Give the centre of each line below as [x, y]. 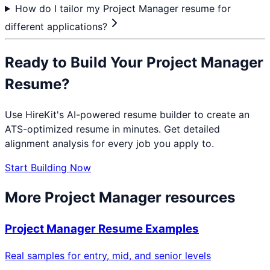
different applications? [56, 26]
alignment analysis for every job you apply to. [109, 143]
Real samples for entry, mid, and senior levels [108, 256]
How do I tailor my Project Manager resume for [123, 8]
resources [198, 197]
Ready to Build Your [76, 62]
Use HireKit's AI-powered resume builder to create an [127, 114]
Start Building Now [48, 167]
